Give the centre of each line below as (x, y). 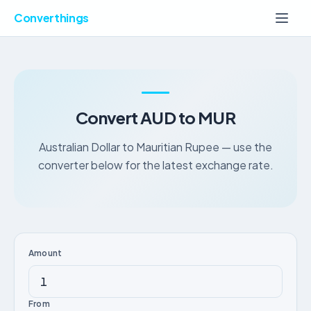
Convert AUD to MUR (155, 117)
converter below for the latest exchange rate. (155, 165)
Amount (45, 253)
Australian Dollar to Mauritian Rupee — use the (155, 147)
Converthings (52, 18)
